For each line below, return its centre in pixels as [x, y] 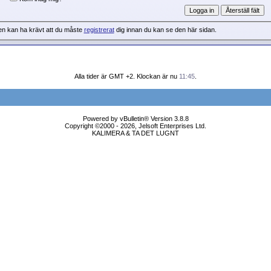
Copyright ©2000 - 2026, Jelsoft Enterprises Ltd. [135, 126]
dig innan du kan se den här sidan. [165, 30]
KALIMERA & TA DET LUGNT [135, 133]
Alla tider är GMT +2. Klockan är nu [127, 76]
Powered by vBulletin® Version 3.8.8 [135, 119]
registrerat [99, 30]
